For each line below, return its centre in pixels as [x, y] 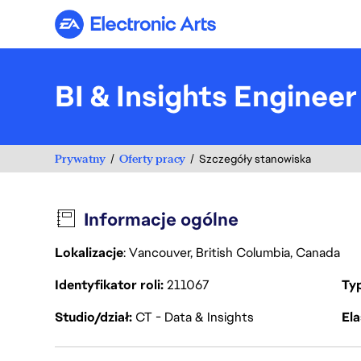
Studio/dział [93, 317]
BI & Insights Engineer [206, 96]
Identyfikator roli [109, 285]
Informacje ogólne [162, 220]
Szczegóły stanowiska [255, 159]
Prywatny [80, 158]
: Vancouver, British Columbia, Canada [233, 253]
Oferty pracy [152, 158]
